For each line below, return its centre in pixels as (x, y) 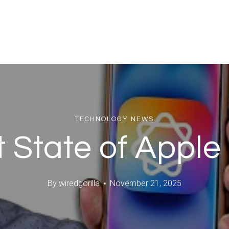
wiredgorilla (79, 184)
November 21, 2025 (145, 184)
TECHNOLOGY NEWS (114, 119)
